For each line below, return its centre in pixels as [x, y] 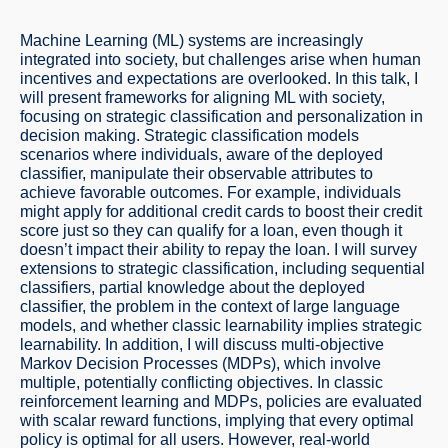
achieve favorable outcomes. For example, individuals [210, 192]
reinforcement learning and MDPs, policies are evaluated [221, 401]
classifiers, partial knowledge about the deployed [192, 287]
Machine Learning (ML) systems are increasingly [191, 40]
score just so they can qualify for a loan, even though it [211, 230]
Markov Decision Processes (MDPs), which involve [200, 363]
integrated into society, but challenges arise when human [220, 59]
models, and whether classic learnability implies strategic [221, 325]
